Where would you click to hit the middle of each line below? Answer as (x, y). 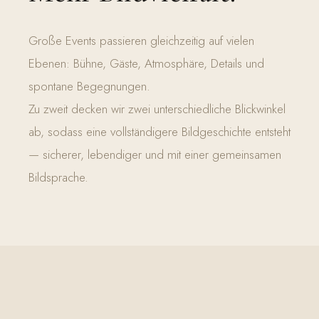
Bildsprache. (58, 177)
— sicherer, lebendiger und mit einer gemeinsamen (155, 155)
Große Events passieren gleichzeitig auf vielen (141, 41)
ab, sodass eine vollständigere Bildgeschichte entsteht (159, 132)
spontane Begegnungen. (89, 86)
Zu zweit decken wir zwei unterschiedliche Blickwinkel (157, 109)
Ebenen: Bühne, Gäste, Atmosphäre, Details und (146, 63)
